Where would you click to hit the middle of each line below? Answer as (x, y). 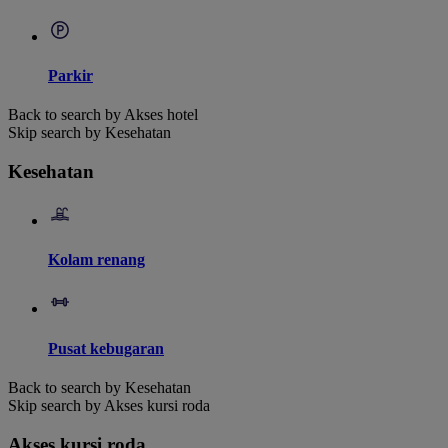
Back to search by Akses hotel (103, 115)
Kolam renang (96, 259)
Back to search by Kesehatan (99, 387)
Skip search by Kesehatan (89, 133)
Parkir (70, 76)
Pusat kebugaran (106, 348)
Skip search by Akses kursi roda (109, 405)
